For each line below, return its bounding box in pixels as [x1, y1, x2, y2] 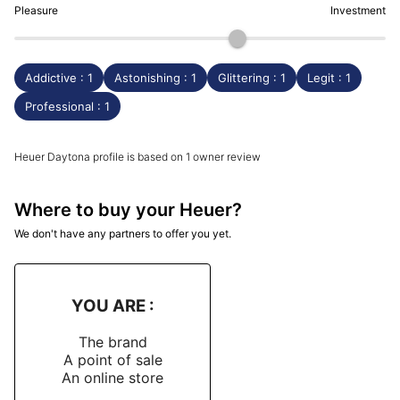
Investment [330, 4, 386, 18]
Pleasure [14, 4, 58, 18]
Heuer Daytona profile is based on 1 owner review [14, 150, 261, 164]
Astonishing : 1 [114, 70, 196, 85]
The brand [78, 332, 147, 351]
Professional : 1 [25, 98, 110, 113]
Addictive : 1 [25, 70, 93, 85]
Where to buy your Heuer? [14, 199, 242, 221]
